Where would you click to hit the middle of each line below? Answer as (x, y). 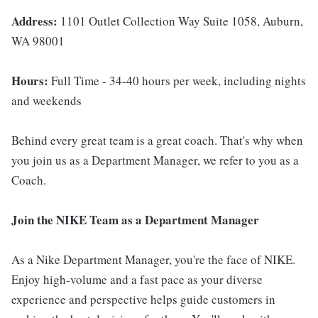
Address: (34, 21)
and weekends (46, 100)
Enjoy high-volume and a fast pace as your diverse (137, 279)
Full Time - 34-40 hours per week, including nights (179, 81)
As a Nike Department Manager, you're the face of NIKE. (153, 259)
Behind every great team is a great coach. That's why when (157, 140)
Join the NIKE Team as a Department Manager (135, 220)
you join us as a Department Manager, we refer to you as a (155, 160)
